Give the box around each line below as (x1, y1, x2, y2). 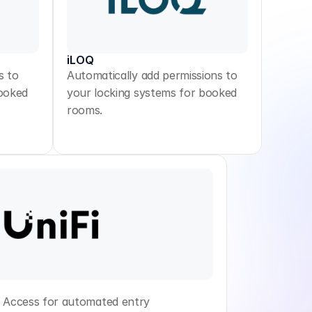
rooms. (67, 103, 103, 117)
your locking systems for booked (67, 86, 237, 100)
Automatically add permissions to (67, 68, 237, 82)
